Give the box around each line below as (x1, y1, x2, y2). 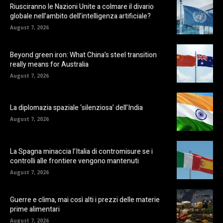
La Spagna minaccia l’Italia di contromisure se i (10, 146, 153, 157)
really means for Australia (10, 59, 89, 70)
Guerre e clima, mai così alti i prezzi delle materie (10, 195, 160, 206)
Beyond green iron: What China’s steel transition (10, 49, 157, 60)
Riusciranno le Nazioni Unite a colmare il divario (10, 1, 154, 12)
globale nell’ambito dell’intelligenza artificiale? (10, 10, 151, 21)
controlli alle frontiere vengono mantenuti (10, 155, 139, 166)
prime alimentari (10, 204, 60, 215)
